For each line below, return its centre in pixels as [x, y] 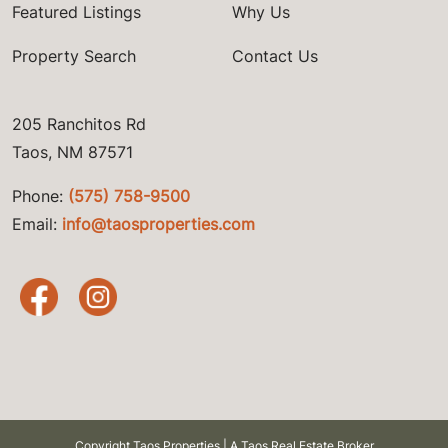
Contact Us [275, 56]
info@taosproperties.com [158, 224]
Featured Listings [76, 12]
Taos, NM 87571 [72, 152]
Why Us [261, 12]
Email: [37, 224]
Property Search [74, 56]
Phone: [40, 196]
